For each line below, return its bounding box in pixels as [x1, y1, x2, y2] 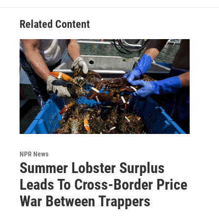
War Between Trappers [20, 193, 151, 210]
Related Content [20, 18, 90, 31]
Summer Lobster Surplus [20, 159, 165, 177]
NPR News [20, 150, 48, 158]
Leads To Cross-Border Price [20, 176, 187, 194]
